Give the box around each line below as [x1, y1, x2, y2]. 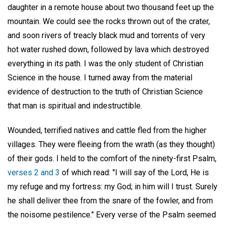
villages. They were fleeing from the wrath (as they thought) [8, 139, 215, 149]
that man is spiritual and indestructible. [8, 101, 142, 110]
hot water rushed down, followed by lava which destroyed [8, 45, 209, 54]
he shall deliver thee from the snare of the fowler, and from [8, 195, 213, 205]
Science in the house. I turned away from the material [8, 73, 192, 82]
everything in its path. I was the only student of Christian [8, 59, 203, 68]
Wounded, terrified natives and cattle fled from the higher [8, 125, 206, 135]
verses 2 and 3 [8, 167, 60, 177]
